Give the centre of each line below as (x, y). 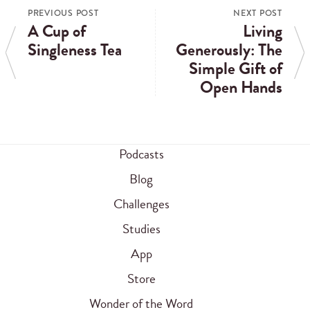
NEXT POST (258, 13)
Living (263, 31)
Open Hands (241, 87)
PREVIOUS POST (63, 13)
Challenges (141, 203)
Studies (141, 228)
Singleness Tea (75, 49)
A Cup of (57, 31)
